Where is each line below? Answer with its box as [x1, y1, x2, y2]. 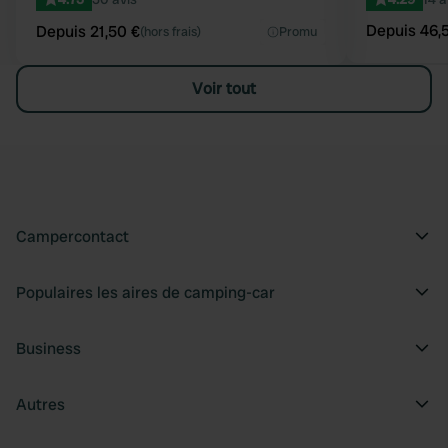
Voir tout [192, 78, 256, 99]
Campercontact [16, 226, 129, 247]
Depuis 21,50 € [36, 21, 140, 42]
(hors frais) [140, 23, 201, 40]
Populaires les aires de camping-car [16, 282, 275, 303]
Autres [16, 394, 65, 415]
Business [16, 338, 81, 359]
